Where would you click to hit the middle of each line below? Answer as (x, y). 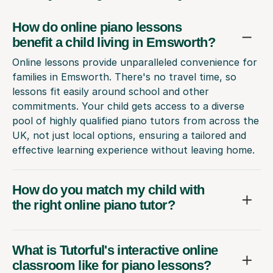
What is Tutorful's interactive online (115, 250)
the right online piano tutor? (94, 205)
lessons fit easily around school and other (111, 92)
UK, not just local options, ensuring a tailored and (129, 136)
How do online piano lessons (97, 27)
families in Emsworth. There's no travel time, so (124, 77)
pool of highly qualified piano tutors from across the (136, 121)
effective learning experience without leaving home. (133, 150)
